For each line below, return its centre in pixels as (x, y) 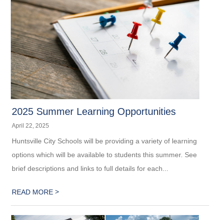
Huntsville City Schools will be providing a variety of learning (105, 141)
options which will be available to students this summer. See (105, 154)
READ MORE (34, 192)
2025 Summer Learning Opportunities (94, 111)
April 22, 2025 (31, 125)
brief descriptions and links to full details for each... (90, 168)
